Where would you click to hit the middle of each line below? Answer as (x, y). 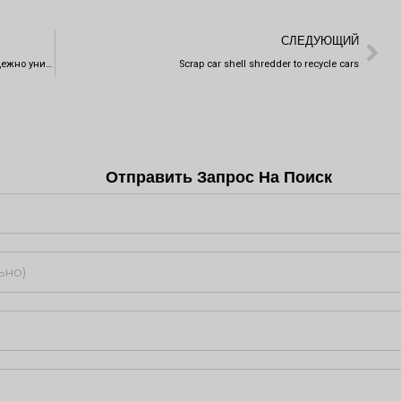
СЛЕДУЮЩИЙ (320, 40)
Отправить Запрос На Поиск (218, 177)
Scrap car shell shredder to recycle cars (269, 64)
